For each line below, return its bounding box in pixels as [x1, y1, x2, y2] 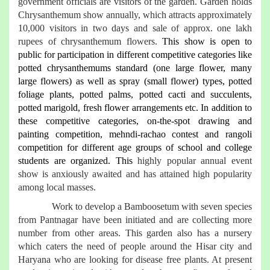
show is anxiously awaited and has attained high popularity [18, 169, 252, 180]
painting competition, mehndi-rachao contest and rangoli [18, 129, 252, 140]
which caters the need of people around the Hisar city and [18, 241, 252, 252]
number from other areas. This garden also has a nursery [18, 228, 252, 239]
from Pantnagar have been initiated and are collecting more [18, 215, 252, 225]
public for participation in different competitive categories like [18, 49, 252, 60]
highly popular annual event [137, 155, 253, 166]
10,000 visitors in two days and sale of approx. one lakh [18, 23, 252, 34]
